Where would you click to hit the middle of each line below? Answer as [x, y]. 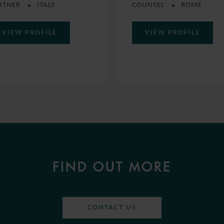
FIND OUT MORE [112, 167]
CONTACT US [112, 207]
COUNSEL [149, 5]
